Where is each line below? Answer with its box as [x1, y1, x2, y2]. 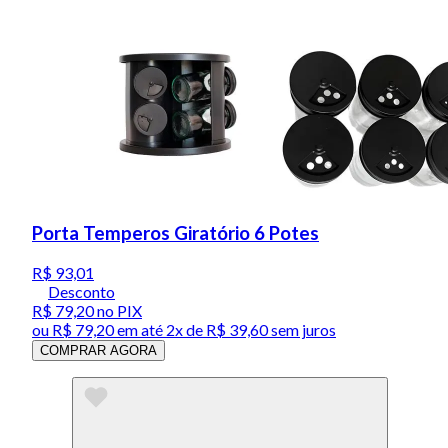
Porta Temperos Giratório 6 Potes [32, 222, 319, 245]
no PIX [94, 301, 142, 321]
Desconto [48, 282, 115, 302]
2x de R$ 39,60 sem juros [166, 320, 336, 340]
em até [114, 320, 166, 340]
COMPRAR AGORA [40, 343, 157, 359]
